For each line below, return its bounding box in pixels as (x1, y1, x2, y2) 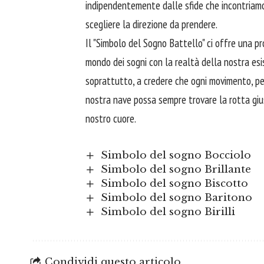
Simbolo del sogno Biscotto (100, 177, 248, 190)
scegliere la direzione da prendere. (85, 17, 217, 32)
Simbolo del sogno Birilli (100, 206, 235, 219)
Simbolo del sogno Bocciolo (100, 149, 251, 162)
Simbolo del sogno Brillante (100, 163, 251, 176)
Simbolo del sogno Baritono (100, 192, 252, 204)
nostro (85, 111, 113, 126)
